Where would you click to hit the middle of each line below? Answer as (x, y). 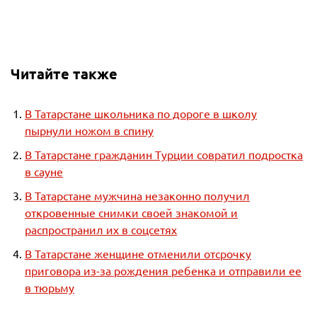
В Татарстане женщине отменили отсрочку (138, 253)
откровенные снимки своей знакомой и (131, 212)
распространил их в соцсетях (101, 229)
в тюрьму (50, 287)
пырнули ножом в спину (89, 130)
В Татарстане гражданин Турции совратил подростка (164, 154)
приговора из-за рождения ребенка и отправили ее (163, 270)
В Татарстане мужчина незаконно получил (137, 195)
